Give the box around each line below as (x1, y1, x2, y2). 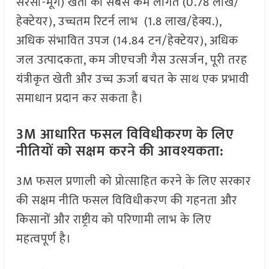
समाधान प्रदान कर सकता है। (16, 88, 144, 109)
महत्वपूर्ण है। (16, 229, 71, 250)
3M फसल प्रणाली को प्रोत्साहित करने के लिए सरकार (16, 171, 251, 192)
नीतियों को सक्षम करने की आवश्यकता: (16, 139, 224, 164)
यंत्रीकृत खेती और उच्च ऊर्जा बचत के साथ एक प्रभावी (16, 69, 249, 90)
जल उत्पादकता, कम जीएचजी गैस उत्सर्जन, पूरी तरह (16, 50, 247, 71)
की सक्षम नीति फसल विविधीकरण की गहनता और (16, 190, 237, 211)
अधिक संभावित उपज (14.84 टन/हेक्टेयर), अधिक (16, 31, 238, 52)
